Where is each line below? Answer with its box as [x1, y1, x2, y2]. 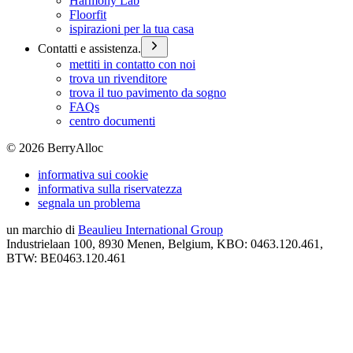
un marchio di [6, 222, 75, 236]
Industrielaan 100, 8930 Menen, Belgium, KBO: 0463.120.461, [6, 236, 323, 251]
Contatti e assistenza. [38, 41, 141, 55]
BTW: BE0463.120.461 [6, 251, 126, 265]
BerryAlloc [47, 140, 103, 154]
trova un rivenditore [69, 71, 167, 85]
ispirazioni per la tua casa [69, 21, 194, 35]
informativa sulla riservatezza [38, 181, 182, 195]
